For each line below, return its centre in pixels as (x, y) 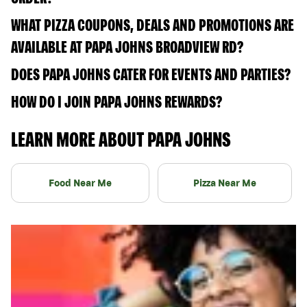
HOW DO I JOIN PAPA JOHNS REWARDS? (116, 101)
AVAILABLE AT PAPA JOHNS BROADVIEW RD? (127, 47)
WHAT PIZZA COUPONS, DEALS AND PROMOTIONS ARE (152, 25)
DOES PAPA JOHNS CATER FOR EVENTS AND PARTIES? (151, 74)
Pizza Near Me (225, 183)
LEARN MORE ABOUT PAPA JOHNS (121, 139)
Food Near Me (80, 183)
